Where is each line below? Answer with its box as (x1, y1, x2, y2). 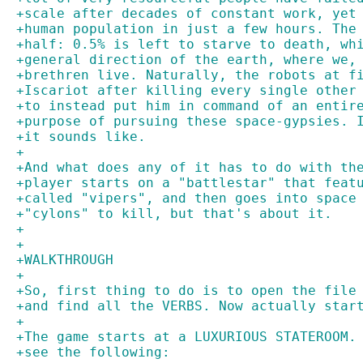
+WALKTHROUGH (16, 252, 113, 267)
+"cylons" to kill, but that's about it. (16, 206, 332, 221)
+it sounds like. (16, 129, 146, 144)
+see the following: (16, 344, 170, 360)
